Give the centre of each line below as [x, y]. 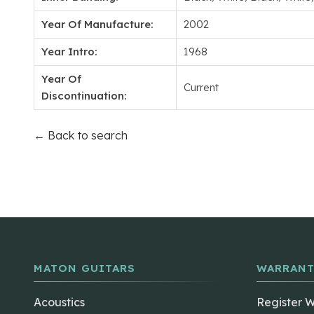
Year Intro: [69, 52]
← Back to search [81, 135]
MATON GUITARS [84, 268]
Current [201, 87]
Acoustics [59, 302]
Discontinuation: [84, 96]
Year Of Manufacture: [97, 24]
